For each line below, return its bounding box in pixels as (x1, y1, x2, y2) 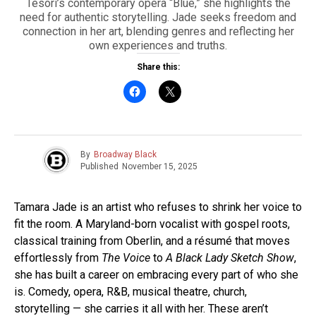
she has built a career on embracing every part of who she (14, 268, 298, 282)
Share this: (136, 62, 180, 73)
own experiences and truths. (89, 39, 227, 53)
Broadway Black (94, 149, 157, 159)
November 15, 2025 (122, 161, 197, 171)
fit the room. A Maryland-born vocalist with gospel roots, (14, 217, 290, 231)
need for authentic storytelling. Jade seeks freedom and (20, 11, 296, 25)
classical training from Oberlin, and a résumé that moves (14, 234, 290, 248)
